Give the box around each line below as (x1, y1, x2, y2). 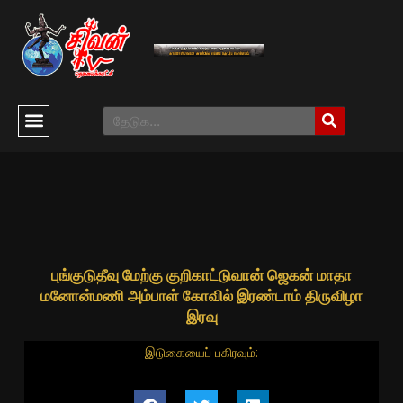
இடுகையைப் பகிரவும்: (145, 343, 258, 362)
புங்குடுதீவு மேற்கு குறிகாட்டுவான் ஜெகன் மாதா (51, 266, 352, 285)
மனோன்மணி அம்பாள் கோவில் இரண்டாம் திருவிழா (40, 287, 363, 306)
